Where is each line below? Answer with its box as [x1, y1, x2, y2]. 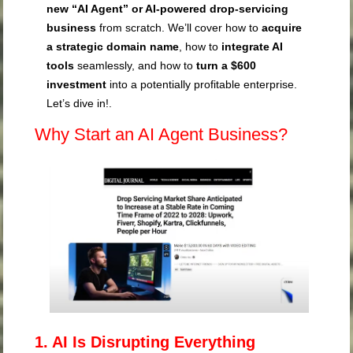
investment [46, 77, 107, 91]
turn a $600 [196, 58, 257, 72]
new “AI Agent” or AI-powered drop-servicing [46, 2, 289, 15]
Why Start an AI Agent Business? [35, 124, 288, 144]
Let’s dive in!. [46, 96, 113, 110]
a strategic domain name [46, 39, 180, 53]
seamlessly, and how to [74, 58, 197, 72]
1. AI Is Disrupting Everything [35, 333, 256, 351]
